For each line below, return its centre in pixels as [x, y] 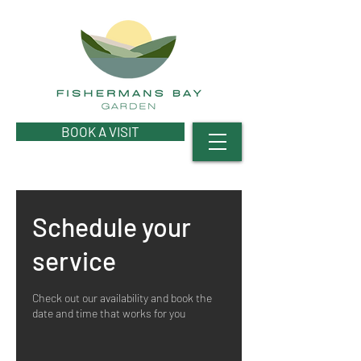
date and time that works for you [109, 313]
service [74, 260]
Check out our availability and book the [122, 298]
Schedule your [112, 226]
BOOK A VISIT [100, 131]
